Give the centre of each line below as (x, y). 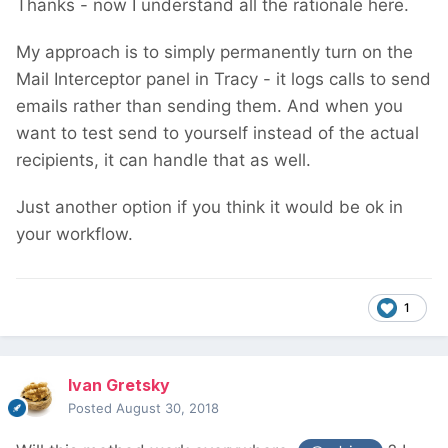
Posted (92, 408)
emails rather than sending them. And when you (209, 106)
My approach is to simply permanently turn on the (214, 52)
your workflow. (74, 234)
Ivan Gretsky (119, 385)
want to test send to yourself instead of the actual (217, 133)
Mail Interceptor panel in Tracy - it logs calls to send (223, 79)
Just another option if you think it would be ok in (209, 207)
